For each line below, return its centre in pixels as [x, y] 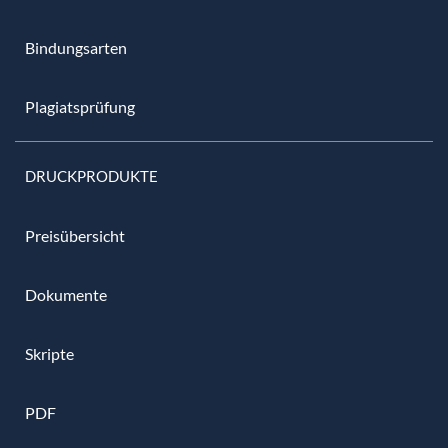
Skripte [49, 353]
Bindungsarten [76, 47]
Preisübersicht [75, 235]
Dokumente [66, 294]
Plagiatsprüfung [80, 106]
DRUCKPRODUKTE [91, 175]
